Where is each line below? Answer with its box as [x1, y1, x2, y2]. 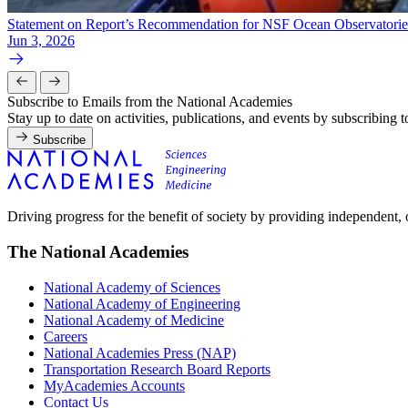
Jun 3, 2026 [7, 33, 75, 49]
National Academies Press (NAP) [44, 344, 236, 361]
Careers [44, 328, 87, 344]
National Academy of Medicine [44, 311, 224, 328]
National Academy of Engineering [44, 295, 240, 311]
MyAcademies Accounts [44, 377, 185, 393]
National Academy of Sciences [44, 279, 220, 295]
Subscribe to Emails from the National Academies [7, 94, 292, 110]
